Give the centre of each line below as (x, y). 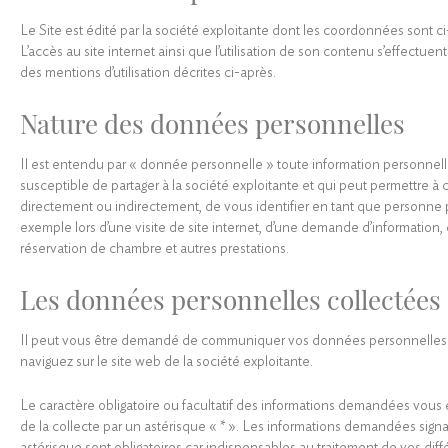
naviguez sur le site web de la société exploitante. (166, 361)
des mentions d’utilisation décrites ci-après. (149, 72)
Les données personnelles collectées (230, 299)
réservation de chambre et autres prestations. (154, 248)
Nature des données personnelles (215, 123)
